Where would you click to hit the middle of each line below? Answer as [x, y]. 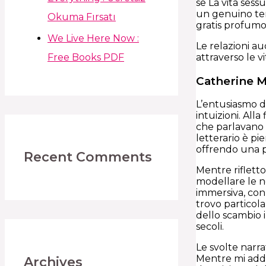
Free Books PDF [86, 57]
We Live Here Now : [93, 38]
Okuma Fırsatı [82, 17]
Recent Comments [88, 157]
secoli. [210, 227]
